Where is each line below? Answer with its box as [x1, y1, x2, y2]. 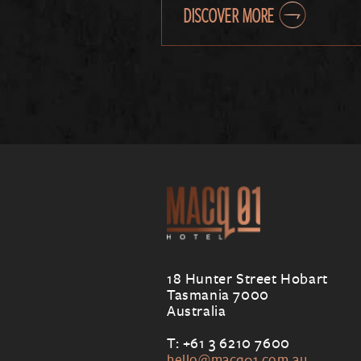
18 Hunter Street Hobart [167, 268, 328, 288]
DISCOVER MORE [183, 2, 274, 29]
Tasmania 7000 [167, 284, 269, 304]
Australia [167, 301, 226, 320]
